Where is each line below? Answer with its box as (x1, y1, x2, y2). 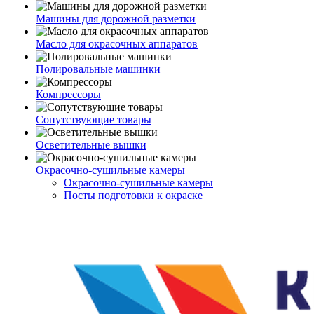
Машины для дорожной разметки (36, 13, 196, 25)
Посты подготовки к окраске (64, 189, 203, 201)
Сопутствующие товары (36, 114, 151, 125)
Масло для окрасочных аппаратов (36, 38, 198, 50)
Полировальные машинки (36, 63, 161, 75)
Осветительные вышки (36, 139, 146, 151)
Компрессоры (36, 88, 101, 100)
